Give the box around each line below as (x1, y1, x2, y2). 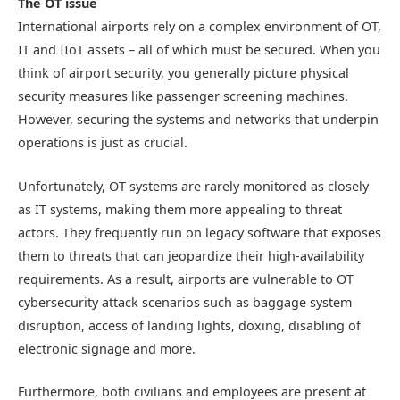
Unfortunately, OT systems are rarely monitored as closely (18, 177, 369, 195)
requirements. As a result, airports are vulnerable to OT (18, 270, 354, 287)
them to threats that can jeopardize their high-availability (18, 246, 364, 264)
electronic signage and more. (18, 339, 196, 357)
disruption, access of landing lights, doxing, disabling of (18, 316, 361, 334)
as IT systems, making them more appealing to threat (18, 200, 342, 218)
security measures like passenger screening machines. (18, 87, 348, 105)
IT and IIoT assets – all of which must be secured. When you (18, 41, 380, 59)
